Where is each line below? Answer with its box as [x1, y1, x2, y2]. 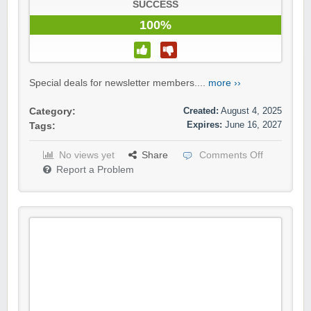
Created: [183, 106, 219, 117]
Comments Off [199, 150, 263, 161]
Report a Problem [56, 165, 134, 176]
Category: [29, 106, 76, 117]
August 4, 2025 [221, 106, 282, 117]
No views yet [59, 150, 115, 161]
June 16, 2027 [225, 119, 282, 131]
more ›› [208, 78, 241, 89]
